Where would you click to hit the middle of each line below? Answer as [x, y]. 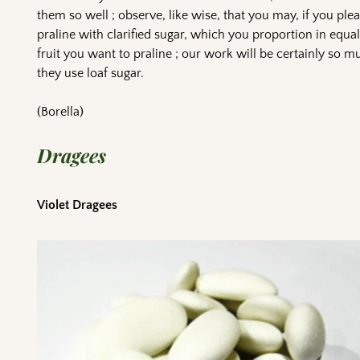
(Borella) [61, 111]
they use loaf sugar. [91, 73]
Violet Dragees [78, 205]
